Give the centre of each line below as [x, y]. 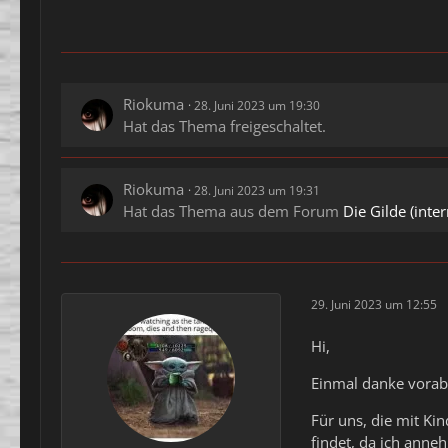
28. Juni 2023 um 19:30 [257, 106]
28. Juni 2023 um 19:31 [257, 191]
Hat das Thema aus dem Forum [233, 211]
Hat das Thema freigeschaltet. [224, 126]
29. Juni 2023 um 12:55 [374, 304]
